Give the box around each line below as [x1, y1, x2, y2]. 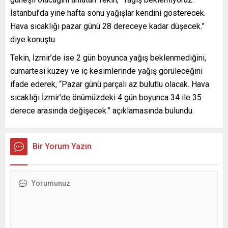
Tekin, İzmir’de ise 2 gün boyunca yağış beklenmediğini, [10, 52, 206, 63]
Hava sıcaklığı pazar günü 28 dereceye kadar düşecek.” [10, 21, 205, 31]
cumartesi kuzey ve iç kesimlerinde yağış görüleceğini [10, 66, 203, 76]
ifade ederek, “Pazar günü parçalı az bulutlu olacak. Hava [10, 79, 209, 89]
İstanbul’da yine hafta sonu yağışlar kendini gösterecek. [10, 8, 206, 18]
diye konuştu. [10, 34, 56, 44]
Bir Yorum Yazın [33, 141, 92, 151]
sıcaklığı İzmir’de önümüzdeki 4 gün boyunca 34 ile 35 [10, 92, 202, 102]
